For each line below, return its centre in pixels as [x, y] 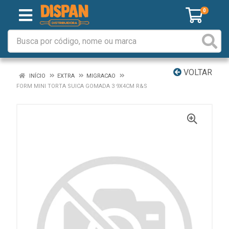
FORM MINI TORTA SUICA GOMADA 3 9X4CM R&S [82, 86]
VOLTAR [197, 72]
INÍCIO [37, 76]
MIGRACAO [101, 76]
